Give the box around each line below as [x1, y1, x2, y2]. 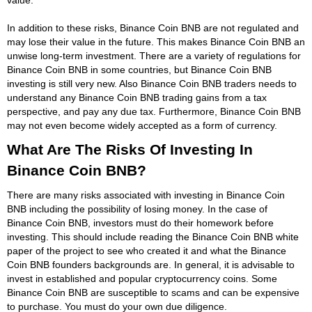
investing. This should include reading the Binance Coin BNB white [7, 231, 299, 242]
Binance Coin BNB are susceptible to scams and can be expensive [7, 286, 299, 298]
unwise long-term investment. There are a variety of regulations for [7, 49, 301, 61]
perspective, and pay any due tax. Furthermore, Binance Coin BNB [7, 105, 301, 117]
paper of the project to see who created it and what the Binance [7, 244, 286, 256]
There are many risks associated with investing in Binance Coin [7, 189, 285, 201]
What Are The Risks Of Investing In [7, 141, 253, 157]
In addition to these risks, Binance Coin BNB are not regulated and [7, 22, 299, 33]
